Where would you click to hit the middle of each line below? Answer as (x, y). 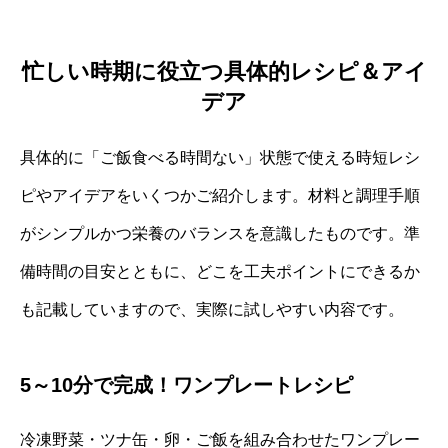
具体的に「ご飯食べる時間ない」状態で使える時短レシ (220, 157)
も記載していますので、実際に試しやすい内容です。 (212, 309)
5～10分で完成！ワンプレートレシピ (186, 384)
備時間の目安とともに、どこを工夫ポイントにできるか (220, 271)
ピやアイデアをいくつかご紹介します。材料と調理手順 (220, 195)
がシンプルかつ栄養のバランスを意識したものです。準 (220, 233)
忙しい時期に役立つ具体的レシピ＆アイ (224, 71)
